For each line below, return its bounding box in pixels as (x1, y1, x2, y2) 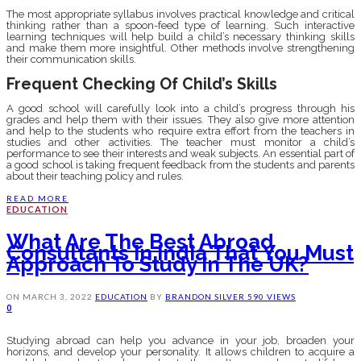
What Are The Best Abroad (6, 229, 274, 254)
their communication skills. (6, 53, 136, 66)
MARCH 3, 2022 (23, 291, 93, 301)
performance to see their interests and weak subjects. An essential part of (6, 147, 355, 160)
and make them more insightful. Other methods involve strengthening (6, 42, 355, 55)
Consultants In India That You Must (6, 240, 354, 265)
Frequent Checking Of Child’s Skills (6, 74, 277, 93)
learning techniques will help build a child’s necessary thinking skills (6, 31, 355, 44)
